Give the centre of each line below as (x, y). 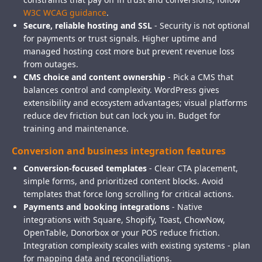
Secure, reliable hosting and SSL (88, 26)
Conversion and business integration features (119, 151)
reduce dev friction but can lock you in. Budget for (122, 116)
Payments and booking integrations (96, 207)
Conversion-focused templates (85, 168)
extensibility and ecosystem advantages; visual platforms (135, 103)
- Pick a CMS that (199, 77)
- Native (186, 207)
